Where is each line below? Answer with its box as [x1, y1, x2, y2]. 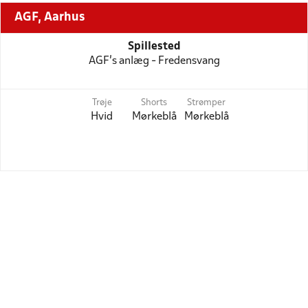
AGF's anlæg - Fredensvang [88, 56, 220, 66]
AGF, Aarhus [14, 12, 85, 23]
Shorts [141, 98, 167, 107]
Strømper [187, 98, 225, 107]
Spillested [127, 41, 181, 52]
